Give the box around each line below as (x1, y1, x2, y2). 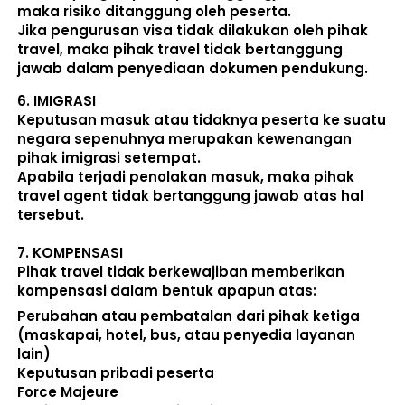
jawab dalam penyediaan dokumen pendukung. (17, 58, 372, 78)
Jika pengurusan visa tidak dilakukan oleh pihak (17, 20, 368, 40)
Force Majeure (17, 382, 122, 402)
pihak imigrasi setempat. (17, 147, 204, 167)
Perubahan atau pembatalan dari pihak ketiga (17, 306, 360, 326)
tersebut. (17, 204, 84, 224)
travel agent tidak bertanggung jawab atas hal (17, 185, 363, 205)
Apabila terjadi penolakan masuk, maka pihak (17, 166, 354, 186)
